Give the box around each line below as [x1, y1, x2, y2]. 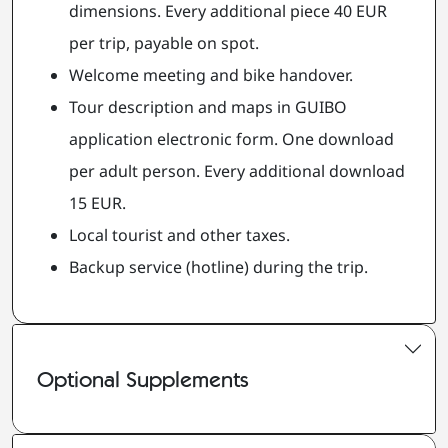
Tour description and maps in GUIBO [69, 96, 347, 119]
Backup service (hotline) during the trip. [69, 256, 368, 279]
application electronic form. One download [69, 128, 394, 151]
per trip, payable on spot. [69, 32, 259, 55]
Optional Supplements [37, 365, 249, 392]
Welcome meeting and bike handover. [69, 64, 353, 87]
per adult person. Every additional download [69, 160, 405, 183]
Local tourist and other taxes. [69, 224, 290, 247]
